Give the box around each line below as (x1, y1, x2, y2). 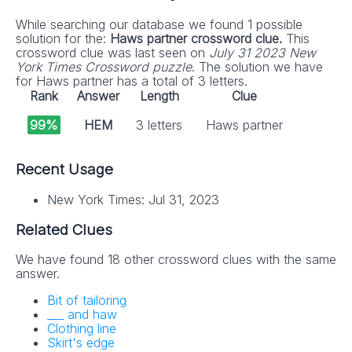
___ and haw (47, 306, 117, 323)
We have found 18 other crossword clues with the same (16, 251, 336, 268)
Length (139, 88, 179, 104)
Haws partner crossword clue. (110, 31, 286, 47)
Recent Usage (16, 160, 113, 179)
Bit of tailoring (47, 292, 126, 309)
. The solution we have (192, 59, 323, 75)
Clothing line (47, 321, 116, 337)
